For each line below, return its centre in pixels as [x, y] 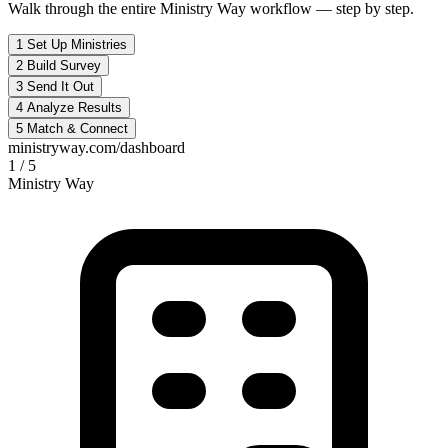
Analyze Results [74, 108]
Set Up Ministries [77, 45]
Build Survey [64, 66]
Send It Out [60, 87]
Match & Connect [77, 129]
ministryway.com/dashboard [96, 148]
